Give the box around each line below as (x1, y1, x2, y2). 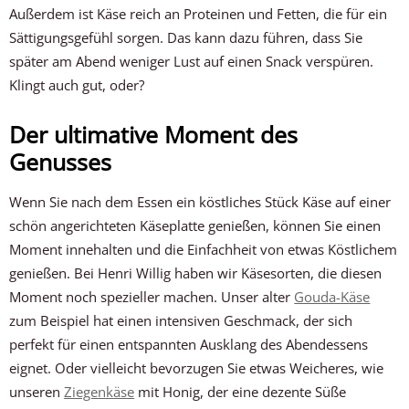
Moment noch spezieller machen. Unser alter (9, 288, 295, 306)
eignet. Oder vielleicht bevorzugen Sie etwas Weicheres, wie (9, 359, 384, 377)
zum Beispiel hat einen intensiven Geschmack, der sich (9, 311, 353, 330)
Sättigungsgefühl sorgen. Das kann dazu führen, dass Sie (9, 28, 363, 47)
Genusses (9, 146, 111, 177)
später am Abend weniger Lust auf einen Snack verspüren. (9, 52, 374, 70)
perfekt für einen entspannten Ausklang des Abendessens (9, 335, 369, 353)
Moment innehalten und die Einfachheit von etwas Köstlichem (9, 240, 398, 258)
